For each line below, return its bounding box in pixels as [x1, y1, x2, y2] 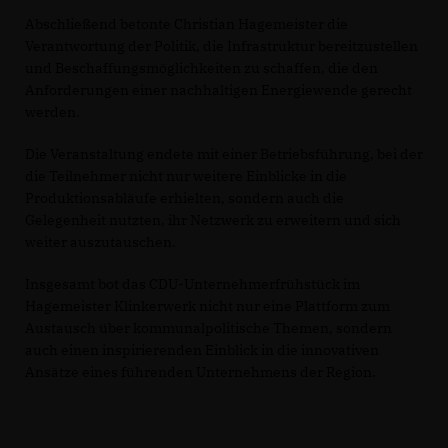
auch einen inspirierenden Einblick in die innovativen [25, 341, 379, 360]
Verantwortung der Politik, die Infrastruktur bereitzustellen [25, 37, 418, 56]
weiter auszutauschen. [25, 233, 176, 252]
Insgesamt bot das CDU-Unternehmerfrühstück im [25, 275, 360, 294]
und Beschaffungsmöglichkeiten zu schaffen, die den [25, 59, 378, 78]
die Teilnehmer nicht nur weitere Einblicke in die [25, 167, 347, 186]
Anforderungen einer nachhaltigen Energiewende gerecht [25, 81, 412, 100]
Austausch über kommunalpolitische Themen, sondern [25, 319, 392, 338]
